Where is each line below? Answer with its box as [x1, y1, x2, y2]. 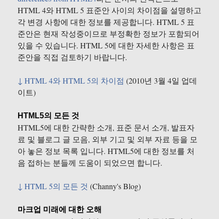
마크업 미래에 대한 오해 [18, 205, 102, 214]
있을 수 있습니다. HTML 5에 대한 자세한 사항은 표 [18, 40, 195, 51]
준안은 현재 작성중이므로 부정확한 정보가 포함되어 [18, 28, 199, 39]
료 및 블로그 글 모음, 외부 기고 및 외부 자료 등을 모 [18, 134, 197, 145]
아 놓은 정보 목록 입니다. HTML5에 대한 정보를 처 [18, 146, 195, 156]
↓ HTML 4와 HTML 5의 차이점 [18, 75, 124, 86]
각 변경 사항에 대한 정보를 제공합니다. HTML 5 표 [18, 17, 195, 27]
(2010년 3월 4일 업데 [124, 75, 197, 86]
